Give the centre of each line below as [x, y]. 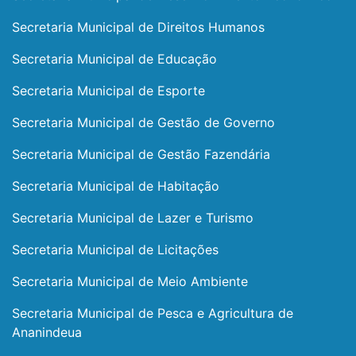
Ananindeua [47, 332]
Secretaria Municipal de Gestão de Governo [143, 122]
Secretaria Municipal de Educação [114, 59]
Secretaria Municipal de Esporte [108, 91]
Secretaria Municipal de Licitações [115, 250]
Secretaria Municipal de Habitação [116, 186]
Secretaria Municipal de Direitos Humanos [138, 27]
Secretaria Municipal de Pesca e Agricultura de [153, 313]
